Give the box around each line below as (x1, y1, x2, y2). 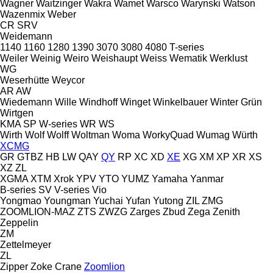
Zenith (213, 206, 240, 217)
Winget (120, 96, 151, 107)
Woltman (71, 129, 110, 140)
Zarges (130, 206, 160, 217)
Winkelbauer (153, 96, 208, 107)
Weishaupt (91, 52, 138, 63)
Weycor (52, 74, 85, 85)
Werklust (210, 52, 247, 63)
